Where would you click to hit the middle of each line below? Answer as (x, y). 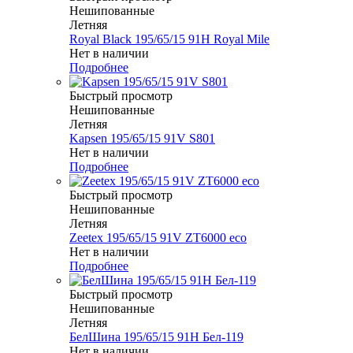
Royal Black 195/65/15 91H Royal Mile (169, 39)
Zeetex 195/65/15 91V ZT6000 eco (158, 238)
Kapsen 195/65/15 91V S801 (142, 139)
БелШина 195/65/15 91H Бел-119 (156, 337)
